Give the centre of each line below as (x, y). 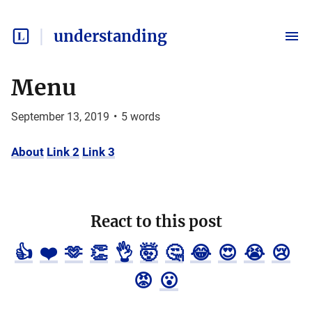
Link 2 (63, 152)
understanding (110, 36)
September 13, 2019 (60, 117)
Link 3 (99, 152)
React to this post (156, 221)
